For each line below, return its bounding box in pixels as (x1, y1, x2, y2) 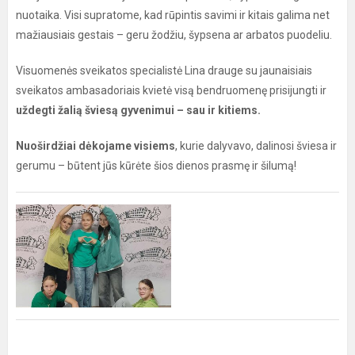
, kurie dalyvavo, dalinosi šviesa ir (175, 139, 337, 152)
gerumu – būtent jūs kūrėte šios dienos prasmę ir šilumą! (16, 159, 296, 172)
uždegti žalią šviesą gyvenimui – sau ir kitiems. (16, 104, 261, 116)
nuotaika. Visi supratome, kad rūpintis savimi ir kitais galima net (16, 9, 330, 21)
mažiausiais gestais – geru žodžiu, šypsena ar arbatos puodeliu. (16, 29, 332, 41)
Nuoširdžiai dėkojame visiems (16, 139, 175, 152)
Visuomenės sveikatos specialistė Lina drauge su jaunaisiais (16, 64, 312, 77)
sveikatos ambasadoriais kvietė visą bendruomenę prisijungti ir (16, 84, 326, 97)
